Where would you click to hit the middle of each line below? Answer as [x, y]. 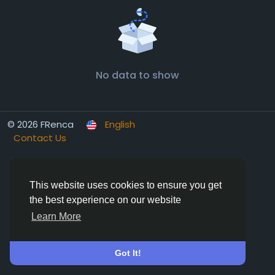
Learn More [56, 217]
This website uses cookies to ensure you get [126, 185]
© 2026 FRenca [41, 124]
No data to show [137, 75]
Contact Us [40, 138]
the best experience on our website [105, 200]
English [120, 124]
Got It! [128, 253]
